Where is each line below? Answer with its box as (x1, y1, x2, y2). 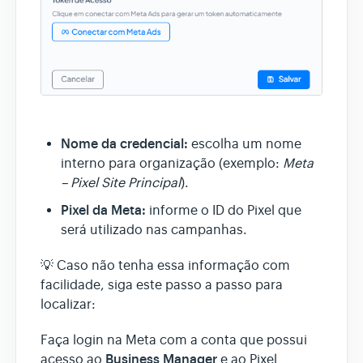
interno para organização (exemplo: (61, 156, 283, 173)
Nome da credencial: (61, 135, 188, 153)
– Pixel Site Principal (61, 175, 181, 192)
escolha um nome (188, 136, 301, 153)
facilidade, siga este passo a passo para (41, 277, 283, 294)
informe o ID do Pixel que (146, 203, 301, 220)
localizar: (41, 297, 96, 314)
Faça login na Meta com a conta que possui (41, 332, 307, 349)
